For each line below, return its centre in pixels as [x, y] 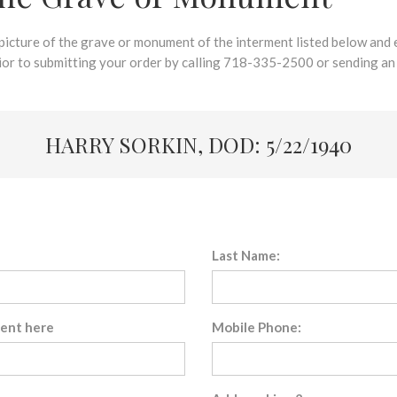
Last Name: [246, 255]
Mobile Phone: [257, 327]
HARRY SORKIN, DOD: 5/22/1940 [198, 144]
